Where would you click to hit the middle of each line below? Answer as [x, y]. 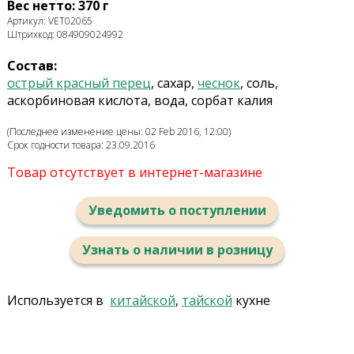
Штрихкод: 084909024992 [65, 35]
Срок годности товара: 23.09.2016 [81, 145]
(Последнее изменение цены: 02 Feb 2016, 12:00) [119, 132]
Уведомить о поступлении [177, 211]
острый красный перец [79, 83]
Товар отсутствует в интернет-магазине [134, 173]
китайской [142, 301]
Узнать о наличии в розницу [177, 250]
